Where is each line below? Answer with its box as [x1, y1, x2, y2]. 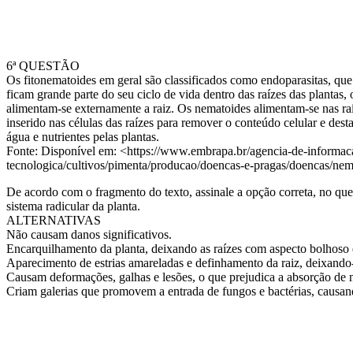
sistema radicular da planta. [6, 199, 140, 213]
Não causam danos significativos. [6, 228, 172, 241]
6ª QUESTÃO [6, 59, 80, 72]
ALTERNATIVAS [6, 214, 101, 227]
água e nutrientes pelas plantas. [6, 130, 159, 143]
